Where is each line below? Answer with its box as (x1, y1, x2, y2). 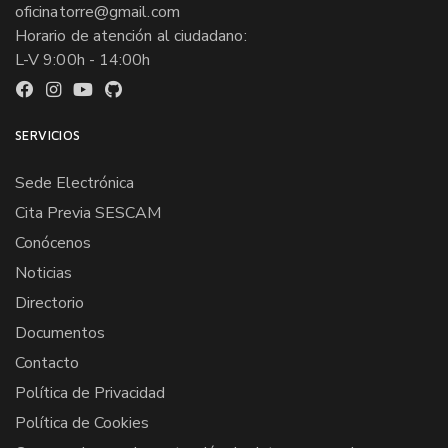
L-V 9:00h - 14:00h (15, 48, 151, 71)
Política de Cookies (15, 411, 149, 434)
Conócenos (15, 231, 91, 254)
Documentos (15, 321, 105, 344)
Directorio (15, 291, 84, 314)
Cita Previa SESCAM (15, 201, 161, 224)
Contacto (15, 351, 79, 374)
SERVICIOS (15, 126, 81, 143)
